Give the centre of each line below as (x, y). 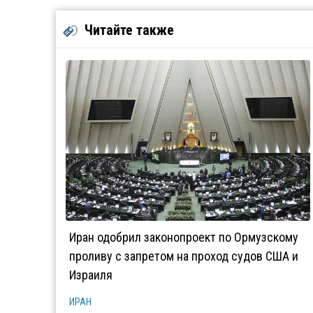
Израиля (91, 275)
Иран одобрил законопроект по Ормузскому (184, 237)
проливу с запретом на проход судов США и (184, 256)
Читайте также (129, 30)
